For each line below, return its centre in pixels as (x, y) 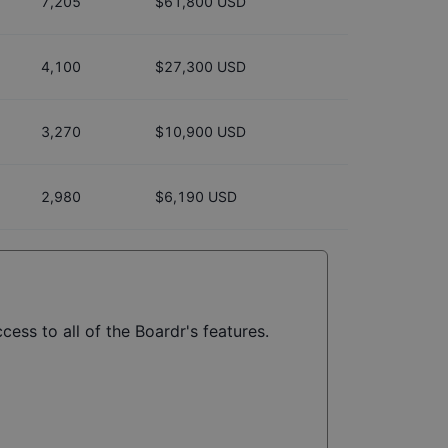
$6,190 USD (196, 196)
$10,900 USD (200, 131)
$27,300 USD (200, 66)
